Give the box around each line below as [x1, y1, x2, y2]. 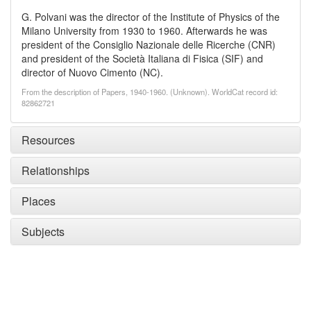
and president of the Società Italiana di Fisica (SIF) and [22, 51, 263, 65]
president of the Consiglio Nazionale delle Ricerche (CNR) [22, 37, 276, 51]
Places [22, 193, 56, 209]
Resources [22, 132, 75, 148]
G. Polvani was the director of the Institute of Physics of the [22, 10, 280, 24]
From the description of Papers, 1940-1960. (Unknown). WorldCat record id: [22, 86, 278, 97]
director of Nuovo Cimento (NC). [22, 65, 163, 79]
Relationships [22, 162, 90, 178]
